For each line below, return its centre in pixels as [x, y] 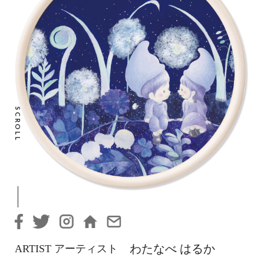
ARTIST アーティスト [66, 249]
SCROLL [18, 124]
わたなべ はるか [172, 249]
